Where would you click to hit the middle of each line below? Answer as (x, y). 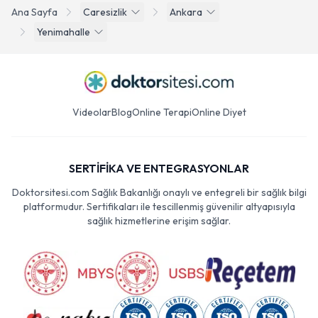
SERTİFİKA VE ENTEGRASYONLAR (159, 168)
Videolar (92, 112)
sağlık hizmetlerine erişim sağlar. (159, 221)
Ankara (186, 12)
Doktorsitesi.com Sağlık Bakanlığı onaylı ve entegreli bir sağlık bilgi (159, 192)
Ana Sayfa (34, 12)
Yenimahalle (64, 32)
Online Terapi (161, 112)
